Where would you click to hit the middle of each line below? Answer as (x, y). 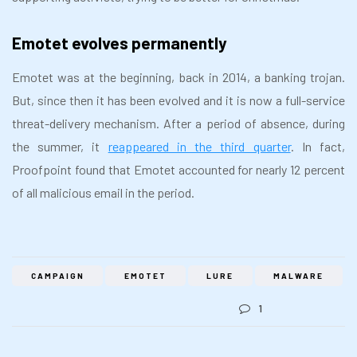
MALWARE (299, 276)
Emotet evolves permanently (120, 43)
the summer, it (60, 147)
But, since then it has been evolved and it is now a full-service (178, 100)
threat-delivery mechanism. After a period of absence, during (178, 124)
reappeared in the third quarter (199, 147)
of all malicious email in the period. (103, 193)
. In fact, (318, 147)
